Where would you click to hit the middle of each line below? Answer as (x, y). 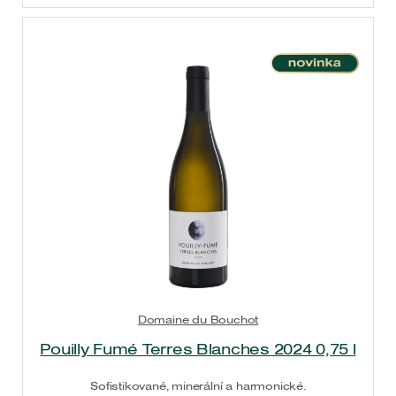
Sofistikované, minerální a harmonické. (198, 385)
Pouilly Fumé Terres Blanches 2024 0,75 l (198, 348)
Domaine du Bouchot (198, 319)
